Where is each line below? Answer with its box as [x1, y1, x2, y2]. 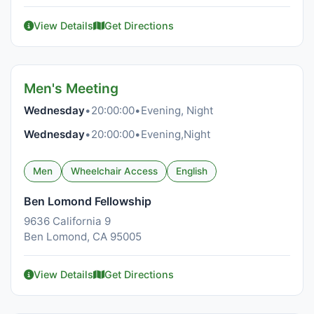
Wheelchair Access [71, 165, 158, 177]
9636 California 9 [24, 214, 111, 228]
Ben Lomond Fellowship [24, 194, 151, 208]
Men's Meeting [24, 80, 118, 97]
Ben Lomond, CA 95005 [24, 230, 142, 243]
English [176, 165, 207, 177]
